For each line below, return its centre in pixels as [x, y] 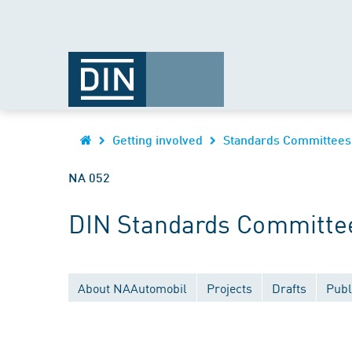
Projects [229, 288]
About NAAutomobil [132, 288]
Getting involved [158, 139]
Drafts [289, 288]
